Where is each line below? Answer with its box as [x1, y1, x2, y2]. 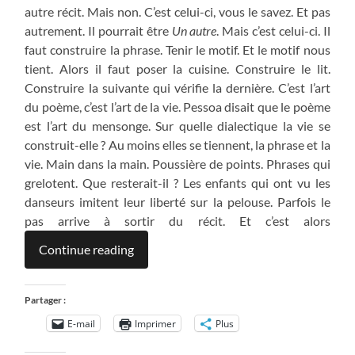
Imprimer [135, 316, 177, 330]
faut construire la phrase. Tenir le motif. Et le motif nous [25, 42, 330, 58]
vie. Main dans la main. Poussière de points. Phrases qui [25, 156, 330, 172]
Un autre [171, 23, 217, 39]
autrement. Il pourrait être [25, 23, 172, 39]
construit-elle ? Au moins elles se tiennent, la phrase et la [25, 137, 330, 153]
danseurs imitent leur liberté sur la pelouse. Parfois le [25, 194, 330, 210]
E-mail [67, 316, 96, 330]
